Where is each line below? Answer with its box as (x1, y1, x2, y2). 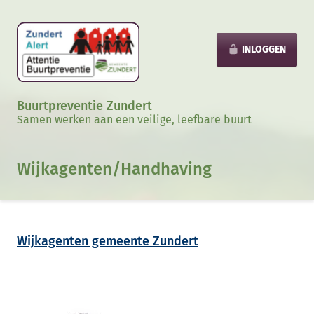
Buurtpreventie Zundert (17, 98, 152, 114)
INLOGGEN (242, 43, 286, 55)
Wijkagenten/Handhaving (17, 159, 212, 179)
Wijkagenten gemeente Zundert (17, 233, 198, 249)
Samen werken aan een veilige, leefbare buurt (17, 113, 252, 126)
